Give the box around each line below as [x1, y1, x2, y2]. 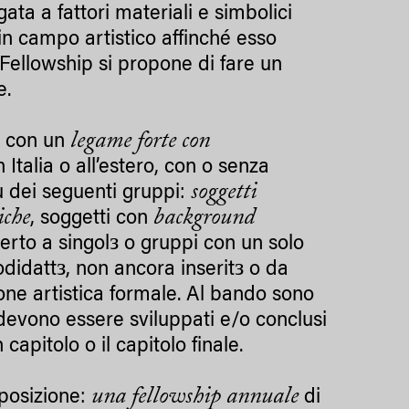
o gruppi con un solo [124, 235, 305, 256]
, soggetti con [30, 209, 154, 230]
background [153, 206, 256, 231]
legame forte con [70, 130, 211, 154]
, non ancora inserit [66, 260, 236, 281]
